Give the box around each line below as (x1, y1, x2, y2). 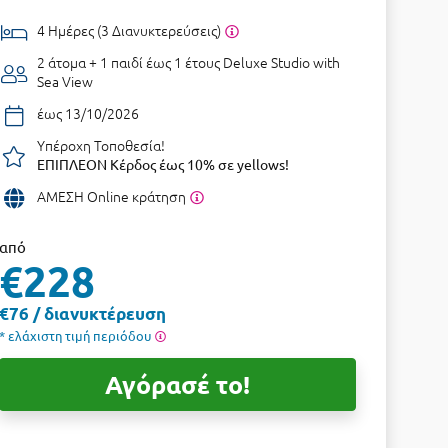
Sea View (37, 71, 94, 91)
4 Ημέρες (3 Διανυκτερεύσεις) (37, 20, 225, 40)
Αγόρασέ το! (105, 368, 251, 400)
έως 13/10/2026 (37, 103, 140, 123)
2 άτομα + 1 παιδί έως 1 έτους (37, 52, 224, 72)
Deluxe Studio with (223, 52, 341, 72)
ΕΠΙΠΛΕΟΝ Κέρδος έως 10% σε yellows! (37, 155, 290, 173)
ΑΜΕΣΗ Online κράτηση (37, 186, 190, 206)
